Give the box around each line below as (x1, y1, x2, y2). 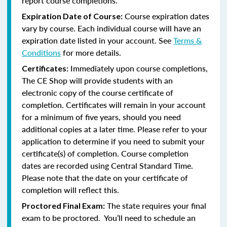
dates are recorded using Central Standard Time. (22, 159, 193, 171)
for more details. (61, 46, 121, 58)
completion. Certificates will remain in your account (22, 98, 206, 110)
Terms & (173, 34, 202, 46)
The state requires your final (105, 199, 206, 211)
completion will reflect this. (22, 183, 119, 196)
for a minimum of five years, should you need (22, 110, 181, 123)
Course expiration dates (123, 10, 209, 22)
